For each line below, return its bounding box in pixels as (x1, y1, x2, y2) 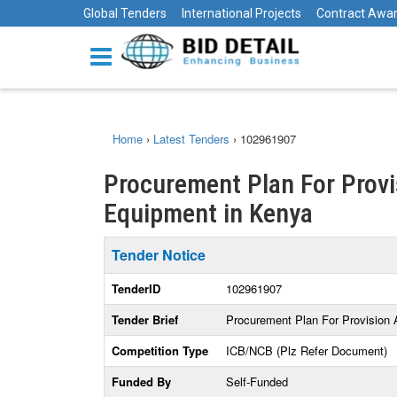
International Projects (182, 6, 301, 20)
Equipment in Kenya (104, 198, 313, 229)
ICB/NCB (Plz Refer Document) (226, 342, 387, 359)
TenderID (112, 280, 160, 297)
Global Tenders (83, 6, 167, 20)
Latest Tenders (153, 130, 230, 147)
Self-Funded (226, 373, 288, 390)
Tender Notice (112, 245, 206, 265)
